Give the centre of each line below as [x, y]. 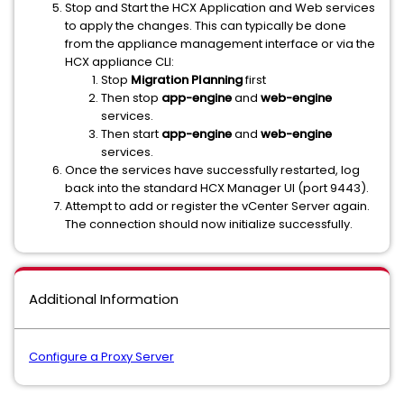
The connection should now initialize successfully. [209, 224]
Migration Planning [187, 80]
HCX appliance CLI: [119, 62]
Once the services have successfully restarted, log [212, 170]
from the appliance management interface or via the [220, 44]
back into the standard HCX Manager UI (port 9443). [217, 188]
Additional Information [104, 299]
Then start [131, 134]
